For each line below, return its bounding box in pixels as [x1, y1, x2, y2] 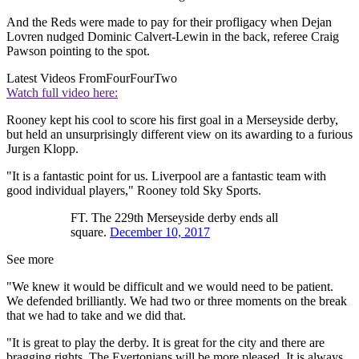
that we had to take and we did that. [6, 309, 186, 323]
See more [6, 252, 54, 267]
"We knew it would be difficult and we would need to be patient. [6, 280, 333, 294]
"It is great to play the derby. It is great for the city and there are [6, 336, 325, 350]
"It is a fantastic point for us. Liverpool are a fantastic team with [6, 169, 326, 184]
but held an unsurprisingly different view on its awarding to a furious [6, 127, 353, 142]
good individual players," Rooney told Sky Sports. [6, 184, 264, 198]
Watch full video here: [6, 86, 118, 100]
